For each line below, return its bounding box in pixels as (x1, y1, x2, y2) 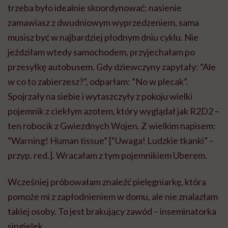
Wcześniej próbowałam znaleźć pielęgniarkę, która (8, 176, 206, 187)
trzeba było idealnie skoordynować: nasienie (8, 2, 182, 13)
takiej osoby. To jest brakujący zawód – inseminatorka (8, 205, 216, 217)
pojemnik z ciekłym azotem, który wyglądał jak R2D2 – (8, 105, 219, 117)
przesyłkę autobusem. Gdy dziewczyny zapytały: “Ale (8, 61, 216, 72)
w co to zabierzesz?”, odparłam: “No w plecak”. (8, 75, 188, 87)
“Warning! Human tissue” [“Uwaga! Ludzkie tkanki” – (8, 134, 214, 146)
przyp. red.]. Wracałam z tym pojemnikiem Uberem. (8, 149, 207, 161)
